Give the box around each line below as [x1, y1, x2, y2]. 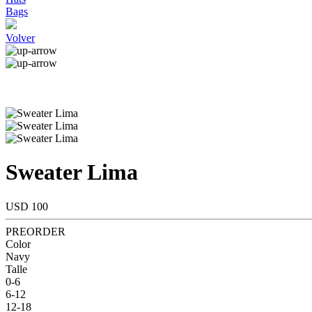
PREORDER [6, 225, 65, 237]
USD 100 [6, 200, 48, 212]
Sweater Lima [6, 159, 138, 185]
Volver [6, 32, 35, 44]
